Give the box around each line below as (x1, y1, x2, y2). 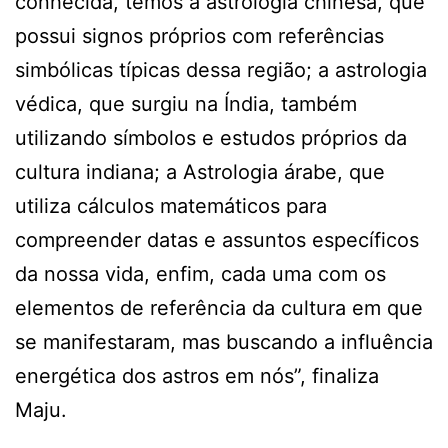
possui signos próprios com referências (15, 23, 384, 48)
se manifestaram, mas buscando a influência (15, 329, 433, 354)
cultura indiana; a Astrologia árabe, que (15, 159, 385, 184)
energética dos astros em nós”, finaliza (15, 363, 379, 388)
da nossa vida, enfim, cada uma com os (15, 261, 386, 286)
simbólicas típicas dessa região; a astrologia (15, 57, 427, 82)
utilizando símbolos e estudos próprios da (15, 125, 407, 150)
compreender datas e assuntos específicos (15, 227, 419, 252)
